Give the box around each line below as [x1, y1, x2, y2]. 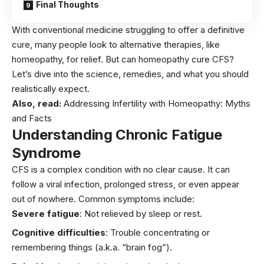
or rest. [171, 207, 202, 219]
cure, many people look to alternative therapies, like [12, 38, 220, 50]
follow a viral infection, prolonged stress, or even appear [12, 178, 239, 190]
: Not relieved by [80, 207, 148, 219]
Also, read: [12, 97, 64, 109]
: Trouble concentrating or [105, 227, 210, 239]
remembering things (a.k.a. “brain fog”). [12, 242, 172, 253]
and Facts [12, 112, 52, 124]
